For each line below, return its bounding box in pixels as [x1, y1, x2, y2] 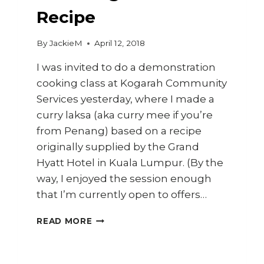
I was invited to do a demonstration [37, 61, 216, 74]
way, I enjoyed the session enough [37, 173, 212, 185]
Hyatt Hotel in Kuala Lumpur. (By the [37, 157, 224, 169]
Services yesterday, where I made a [37, 93, 215, 105]
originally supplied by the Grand [37, 141, 200, 153]
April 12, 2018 [94, 38, 145, 48]
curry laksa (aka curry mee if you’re [37, 109, 213, 121]
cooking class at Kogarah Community [37, 77, 227, 90]
